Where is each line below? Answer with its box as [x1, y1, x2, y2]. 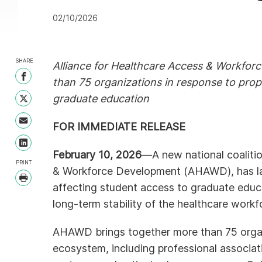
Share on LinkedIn [23, 142, 92, 152]
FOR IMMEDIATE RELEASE [53, 120, 185, 133]
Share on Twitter [23, 97, 90, 109]
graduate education [53, 92, 149, 105]
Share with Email [23, 119, 77, 128]
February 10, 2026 [53, 149, 142, 161]
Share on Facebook [23, 75, 102, 87]
